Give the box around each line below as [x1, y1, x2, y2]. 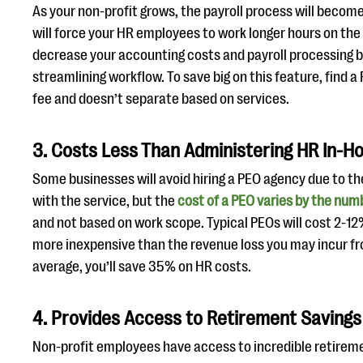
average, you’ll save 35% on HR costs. [32, 258, 251, 275]
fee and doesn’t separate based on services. [32, 91, 289, 107]
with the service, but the [32, 193, 177, 209]
